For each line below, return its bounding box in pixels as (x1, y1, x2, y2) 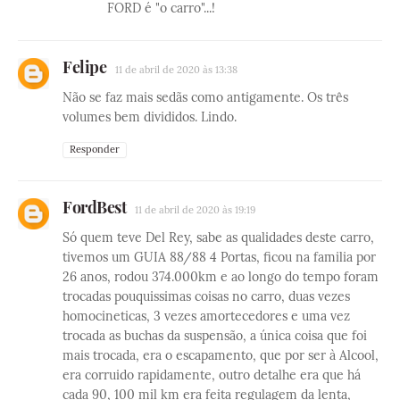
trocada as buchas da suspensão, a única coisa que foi (62, 328, 367, 345)
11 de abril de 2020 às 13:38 (115, 63, 237, 77)
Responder (70, 143, 120, 156)
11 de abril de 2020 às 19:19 (135, 204, 255, 217)
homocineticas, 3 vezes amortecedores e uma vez (62, 308, 350, 325)
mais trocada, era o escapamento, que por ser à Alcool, (62, 347, 379, 364)
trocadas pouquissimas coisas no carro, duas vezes (62, 288, 350, 305)
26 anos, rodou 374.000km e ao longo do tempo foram (62, 269, 379, 286)
